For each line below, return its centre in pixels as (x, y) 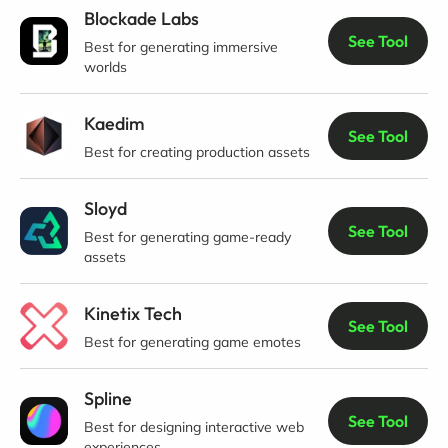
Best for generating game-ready (187, 237)
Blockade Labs (141, 18)
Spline (108, 398)
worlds (105, 67)
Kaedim (114, 123)
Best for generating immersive (181, 47)
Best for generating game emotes (192, 342)
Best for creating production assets (197, 152)
